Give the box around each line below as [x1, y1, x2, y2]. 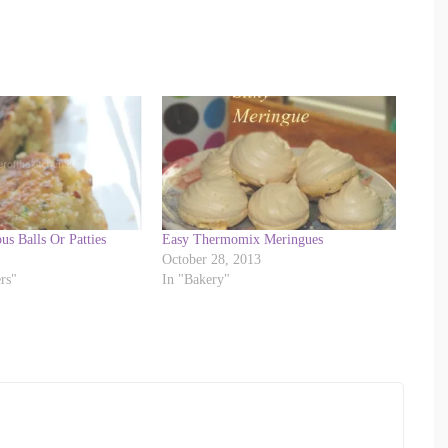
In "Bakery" [162, 271, 231, 287]
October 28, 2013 [162, 251, 262, 267]
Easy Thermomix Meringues [162, 231, 324, 247]
